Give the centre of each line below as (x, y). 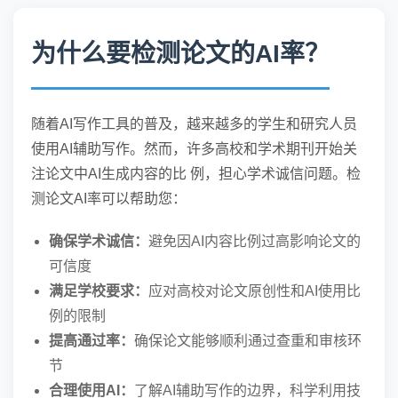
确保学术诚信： (99, 241)
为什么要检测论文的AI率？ (180, 54)
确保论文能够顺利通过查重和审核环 (248, 341)
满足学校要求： (99, 291)
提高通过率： (92, 341)
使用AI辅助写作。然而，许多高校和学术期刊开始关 (194, 149)
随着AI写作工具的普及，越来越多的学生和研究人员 (194, 124)
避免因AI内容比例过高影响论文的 (255, 241)
